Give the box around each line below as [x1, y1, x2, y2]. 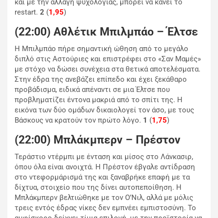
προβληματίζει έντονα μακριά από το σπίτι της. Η [15, 95, 182, 105]
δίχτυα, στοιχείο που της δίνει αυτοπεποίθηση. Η [15, 183, 182, 192]
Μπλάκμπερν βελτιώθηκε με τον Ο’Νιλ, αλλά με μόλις [15, 193, 193, 202]
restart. [15, 8, 40, 17]
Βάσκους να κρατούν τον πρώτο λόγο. [15, 116, 143, 125]
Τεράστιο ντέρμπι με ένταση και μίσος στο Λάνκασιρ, [15, 152, 193, 162]
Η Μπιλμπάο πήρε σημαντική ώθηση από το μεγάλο [15, 44, 188, 54]
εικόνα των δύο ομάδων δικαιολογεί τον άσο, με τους [15, 106, 194, 115]
